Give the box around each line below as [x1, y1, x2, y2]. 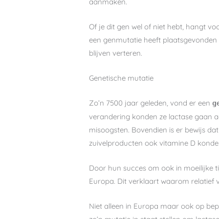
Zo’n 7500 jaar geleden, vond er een [89, 98, 213, 108]
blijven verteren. [89, 48, 145, 58]
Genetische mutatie [89, 73, 154, 83]
